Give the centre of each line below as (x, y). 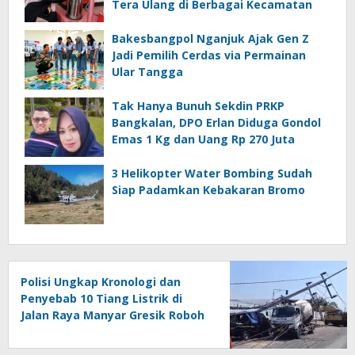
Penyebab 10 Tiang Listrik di (101, 299)
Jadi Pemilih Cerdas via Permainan (209, 55)
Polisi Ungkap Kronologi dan (101, 282)
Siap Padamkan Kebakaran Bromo (208, 190)
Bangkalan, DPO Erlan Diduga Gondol (216, 123)
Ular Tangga (147, 72)
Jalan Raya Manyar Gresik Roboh (113, 315)
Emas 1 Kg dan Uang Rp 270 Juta (203, 139)
